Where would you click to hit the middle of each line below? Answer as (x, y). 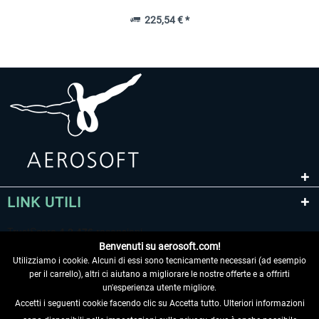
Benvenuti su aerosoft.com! (159, 246)
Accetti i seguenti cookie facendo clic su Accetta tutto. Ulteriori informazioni (159, 303)
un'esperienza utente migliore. (159, 288)
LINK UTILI (44, 202)
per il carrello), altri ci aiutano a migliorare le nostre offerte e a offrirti (159, 274)
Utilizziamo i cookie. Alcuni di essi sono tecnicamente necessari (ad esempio (159, 261)
